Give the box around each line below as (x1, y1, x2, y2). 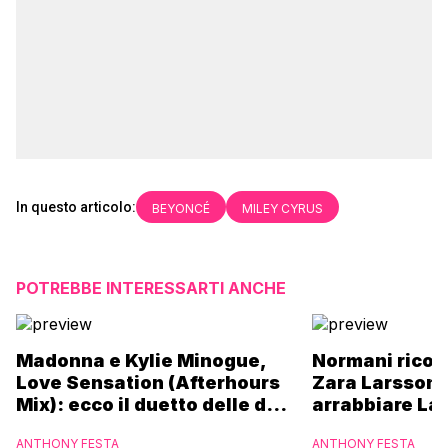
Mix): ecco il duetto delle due (16, 394, 290, 415)
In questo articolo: (16, 199, 136, 215)
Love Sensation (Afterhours (16, 372, 280, 393)
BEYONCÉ (152, 201, 210, 216)
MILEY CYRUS (242, 201, 323, 216)
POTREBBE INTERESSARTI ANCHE (16, 278, 286, 298)
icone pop (16, 416, 109, 437)
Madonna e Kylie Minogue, (16, 350, 267, 371)
